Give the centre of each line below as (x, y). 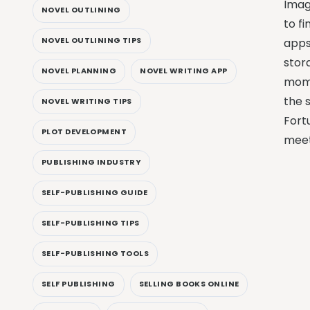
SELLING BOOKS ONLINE (189, 284)
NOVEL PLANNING (79, 71)
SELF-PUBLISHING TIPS (91, 223)
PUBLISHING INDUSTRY (92, 162)
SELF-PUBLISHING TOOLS (95, 254)
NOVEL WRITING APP (184, 71)
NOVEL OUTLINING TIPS (92, 40)
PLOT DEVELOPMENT (84, 132)
